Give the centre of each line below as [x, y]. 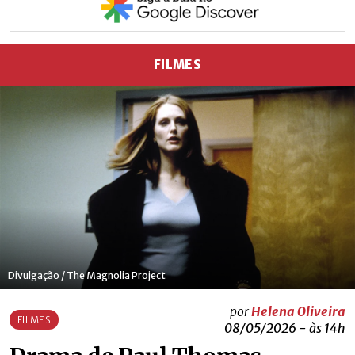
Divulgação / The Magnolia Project [87, 275]
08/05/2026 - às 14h [284, 328]
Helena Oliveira [298, 311]
